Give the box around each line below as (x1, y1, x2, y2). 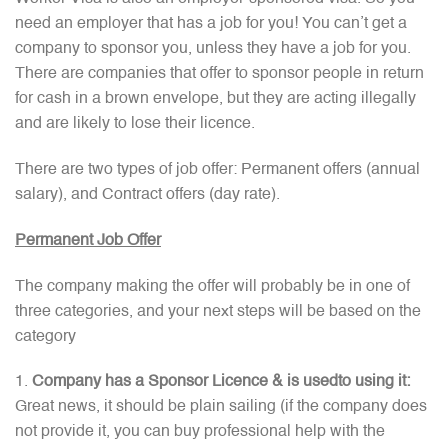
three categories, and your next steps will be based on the (15, 303, 421, 320)
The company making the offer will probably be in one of (15, 278, 410, 295)
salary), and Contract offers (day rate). (15, 186, 280, 203)
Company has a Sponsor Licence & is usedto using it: (32, 374, 410, 391)
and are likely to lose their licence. (15, 116, 255, 133)
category (15, 328, 76, 345)
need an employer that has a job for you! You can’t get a (15, 16, 407, 33)
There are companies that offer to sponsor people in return (15, 66, 424, 83)
